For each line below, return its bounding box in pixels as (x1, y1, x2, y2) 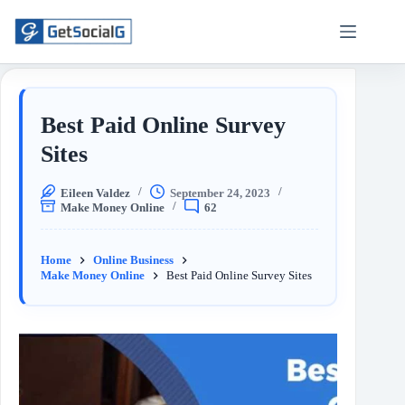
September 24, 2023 (170, 185, 270, 200)
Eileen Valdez (61, 185, 130, 200)
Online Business (93, 252, 174, 267)
